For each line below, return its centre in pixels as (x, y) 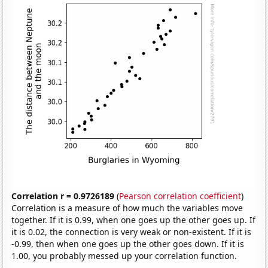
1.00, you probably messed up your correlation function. (124, 256)
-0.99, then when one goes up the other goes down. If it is (128, 244)
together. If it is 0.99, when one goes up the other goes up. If (134, 220)
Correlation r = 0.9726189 (63, 196)
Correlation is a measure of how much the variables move (127, 208)
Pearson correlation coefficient (180, 196)
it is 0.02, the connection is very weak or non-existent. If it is (132, 232)
